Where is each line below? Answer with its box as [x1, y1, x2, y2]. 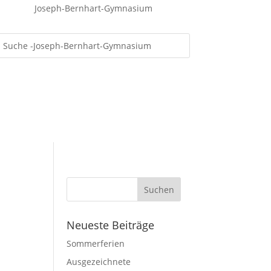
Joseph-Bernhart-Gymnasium [34, 2, 152, 15]
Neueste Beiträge [67, 218, 155, 232]
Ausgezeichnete [67, 256, 131, 267]
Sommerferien [67, 238, 125, 249]
